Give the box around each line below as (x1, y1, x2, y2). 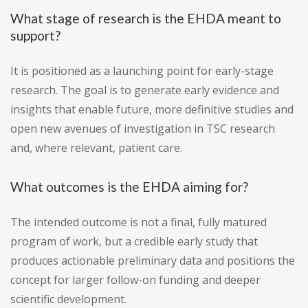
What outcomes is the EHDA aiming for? (10, 179, 248, 195)
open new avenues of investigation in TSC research (10, 121, 275, 137)
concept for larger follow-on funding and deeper (10, 272, 261, 288)
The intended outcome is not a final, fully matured (10, 214, 267, 230)
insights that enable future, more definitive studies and (10, 102, 294, 118)
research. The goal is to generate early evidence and (10, 82, 279, 98)
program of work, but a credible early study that (10, 234, 258, 250)
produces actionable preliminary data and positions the (10, 253, 295, 269)
